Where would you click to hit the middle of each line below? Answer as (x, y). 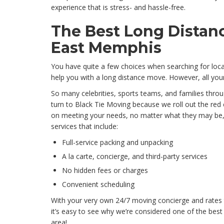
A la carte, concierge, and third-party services (135, 156)
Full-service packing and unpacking (117, 142)
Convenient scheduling (98, 184)
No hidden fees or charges (105, 170)
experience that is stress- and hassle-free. (118, 7)
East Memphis (106, 48)
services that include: (84, 126)
